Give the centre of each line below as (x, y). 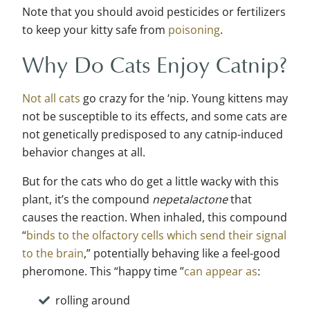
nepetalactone (191, 200)
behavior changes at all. (84, 153)
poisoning (194, 30)
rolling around (93, 301)
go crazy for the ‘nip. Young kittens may (184, 99)
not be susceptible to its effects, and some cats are (155, 117)
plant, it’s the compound (87, 200)
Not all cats (51, 99)
